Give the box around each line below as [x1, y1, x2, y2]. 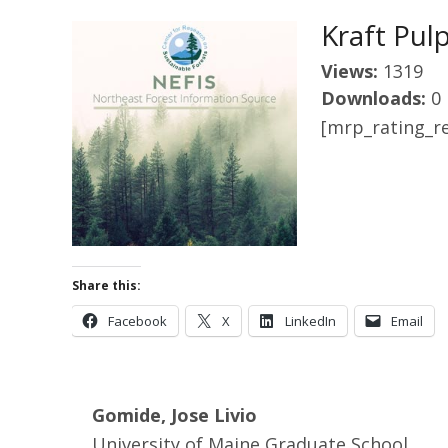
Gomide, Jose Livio [92, 403, 257, 427]
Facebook [108, 312, 167, 330]
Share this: [72, 277, 141, 294]
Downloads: [321, 86, 431, 110]
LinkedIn [285, 312, 336, 330]
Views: [321, 59, 383, 83]
